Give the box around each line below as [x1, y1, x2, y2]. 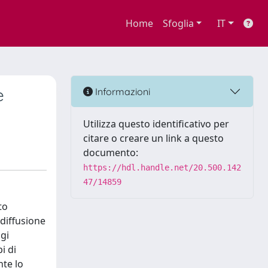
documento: [83, 146, 138, 159]
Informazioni [93, 85, 150, 98]
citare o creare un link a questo [83, 132, 224, 145]
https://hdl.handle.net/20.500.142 [83, 163, 241, 172]
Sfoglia [162, 17, 194, 30]
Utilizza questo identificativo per [83, 117, 229, 130]
